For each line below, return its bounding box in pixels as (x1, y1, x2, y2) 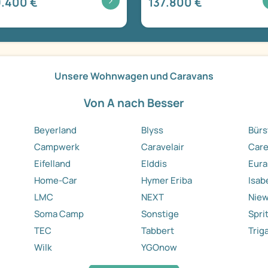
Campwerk (33, 141, 80, 154)
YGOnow (141, 241, 177, 254)
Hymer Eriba (141, 174, 192, 187)
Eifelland (33, 157, 71, 170)
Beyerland (33, 124, 77, 137)
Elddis (141, 157, 167, 170)
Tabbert (141, 224, 174, 237)
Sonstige (141, 208, 179, 221)
